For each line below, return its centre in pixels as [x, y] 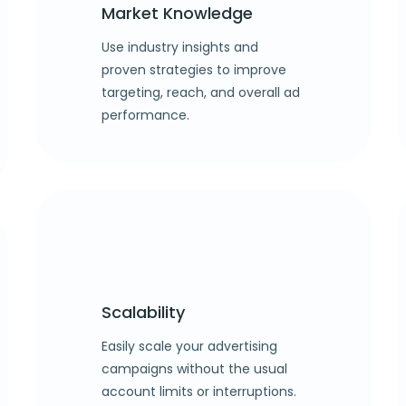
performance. [145, 115]
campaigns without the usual [194, 368]
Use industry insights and [180, 47]
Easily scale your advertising [189, 346]
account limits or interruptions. [199, 391]
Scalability [143, 312]
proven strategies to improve [194, 69]
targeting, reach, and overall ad [201, 92]
